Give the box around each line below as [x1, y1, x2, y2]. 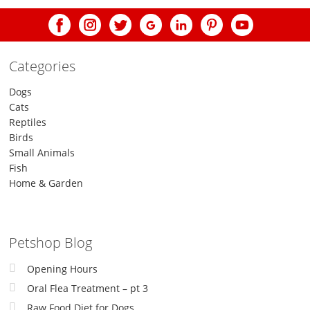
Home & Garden [9, 176, 84, 190]
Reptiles [9, 116, 47, 129]
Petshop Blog [9, 233, 93, 253]
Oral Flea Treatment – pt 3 [27, 282, 149, 295]
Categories [9, 57, 76, 76]
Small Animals [9, 146, 75, 160]
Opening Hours [27, 262, 98, 276]
